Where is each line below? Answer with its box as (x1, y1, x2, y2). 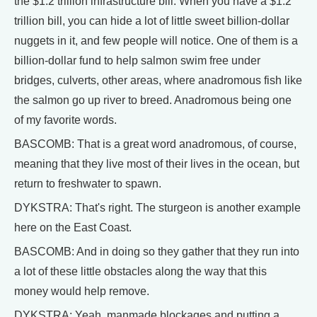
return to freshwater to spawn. (14, 177, 161, 190)
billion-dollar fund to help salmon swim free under (14, 54, 260, 67)
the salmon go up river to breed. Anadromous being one (14, 93, 292, 106)
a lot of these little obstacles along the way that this (14, 265, 267, 277)
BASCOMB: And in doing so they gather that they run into (14, 245, 299, 258)
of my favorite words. (14, 113, 117, 126)
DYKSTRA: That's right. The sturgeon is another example (14, 201, 301, 214)
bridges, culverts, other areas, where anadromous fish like (14, 74, 302, 86)
